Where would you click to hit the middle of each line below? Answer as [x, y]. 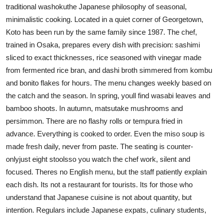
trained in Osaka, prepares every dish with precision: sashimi [103, 44]
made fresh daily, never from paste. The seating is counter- [99, 146]
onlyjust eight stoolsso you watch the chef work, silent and [98, 159]
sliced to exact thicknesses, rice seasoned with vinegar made [104, 57]
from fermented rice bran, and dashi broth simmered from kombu [109, 70]
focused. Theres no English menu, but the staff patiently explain [106, 172]
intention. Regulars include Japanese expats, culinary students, [106, 210]
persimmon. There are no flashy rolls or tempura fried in [94, 121]
